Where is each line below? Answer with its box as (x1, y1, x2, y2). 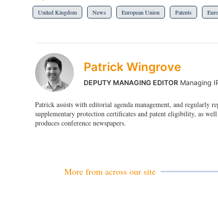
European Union (122, 8, 160, 17)
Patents (175, 8, 192, 17)
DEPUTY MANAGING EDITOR (84, 78, 178, 87)
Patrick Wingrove (84, 60, 181, 74)
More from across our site (64, 165, 156, 178)
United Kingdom (38, 8, 77, 17)
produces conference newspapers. (35, 118, 126, 128)
